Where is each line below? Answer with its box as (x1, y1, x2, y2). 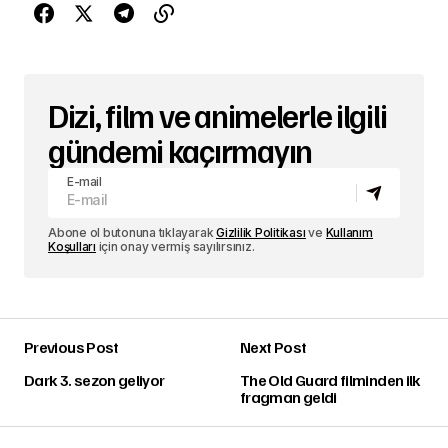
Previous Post (24, 337, 119, 357)
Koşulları (48, 239, 96, 254)
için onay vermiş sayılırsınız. (95, 239, 255, 254)
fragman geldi (240, 387, 337, 407)
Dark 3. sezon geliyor (24, 370, 165, 390)
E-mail (67, 174, 102, 189)
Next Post (240, 337, 307, 357)
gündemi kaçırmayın (48, 130, 312, 170)
